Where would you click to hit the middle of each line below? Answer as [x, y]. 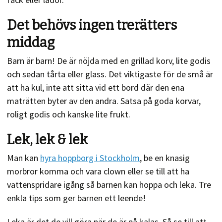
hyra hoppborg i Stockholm [90, 158]
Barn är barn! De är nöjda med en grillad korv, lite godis [109, 61]
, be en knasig [165, 158]
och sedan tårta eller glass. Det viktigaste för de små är [110, 74]
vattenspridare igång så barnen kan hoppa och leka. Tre [109, 185]
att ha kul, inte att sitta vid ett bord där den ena [96, 88]
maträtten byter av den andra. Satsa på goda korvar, [104, 101]
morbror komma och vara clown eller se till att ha [98, 171]
